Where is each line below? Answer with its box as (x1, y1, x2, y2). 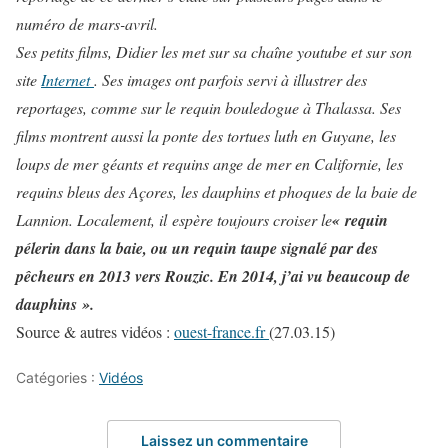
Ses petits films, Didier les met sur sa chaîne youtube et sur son (16, 41, 412, 62)
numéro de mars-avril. (16, 13, 158, 34)
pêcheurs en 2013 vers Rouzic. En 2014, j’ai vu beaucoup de (16, 265, 410, 287)
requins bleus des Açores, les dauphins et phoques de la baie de (16, 181, 417, 202)
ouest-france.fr (174, 321, 269, 342)
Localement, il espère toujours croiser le (77, 209, 332, 230)
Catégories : (16, 369, 99, 386)
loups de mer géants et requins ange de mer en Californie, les (16, 153, 403, 174)
